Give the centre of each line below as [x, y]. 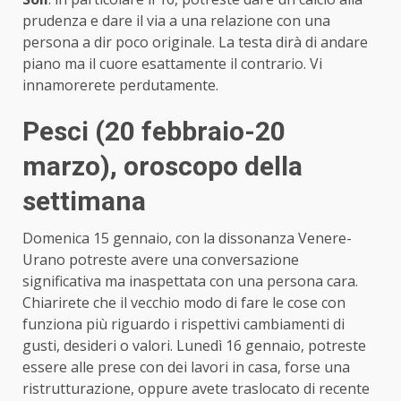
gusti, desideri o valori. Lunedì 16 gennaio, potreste [194, 345]
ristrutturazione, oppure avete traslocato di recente [196, 388]
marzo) [66, 166]
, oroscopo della [206, 166]
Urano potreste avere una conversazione [161, 259]
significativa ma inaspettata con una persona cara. [190, 281]
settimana [84, 200]
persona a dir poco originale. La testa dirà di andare [195, 42]
